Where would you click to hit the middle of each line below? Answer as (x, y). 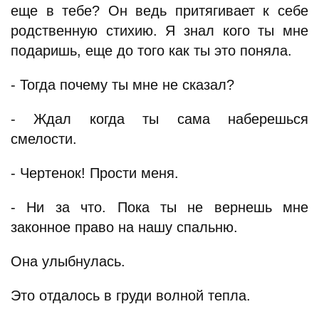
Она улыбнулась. (68, 261)
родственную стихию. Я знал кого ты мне (159, 31)
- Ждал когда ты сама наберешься (159, 119)
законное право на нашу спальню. (124, 227)
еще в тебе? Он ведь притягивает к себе (159, 11)
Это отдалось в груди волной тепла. (131, 296)
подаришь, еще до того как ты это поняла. (151, 51)
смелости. (44, 139)
